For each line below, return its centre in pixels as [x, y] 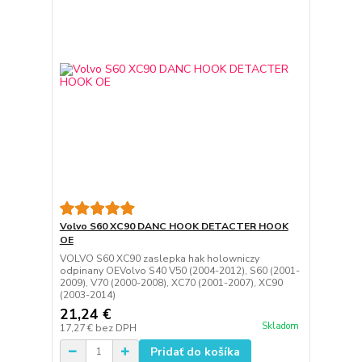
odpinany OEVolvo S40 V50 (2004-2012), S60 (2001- [179, 270]
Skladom [280, 326]
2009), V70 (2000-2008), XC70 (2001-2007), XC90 [171, 282]
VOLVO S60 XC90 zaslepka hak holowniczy [159, 258]
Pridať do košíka [195, 351]
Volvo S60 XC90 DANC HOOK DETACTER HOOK [174, 226]
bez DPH [116, 328]
